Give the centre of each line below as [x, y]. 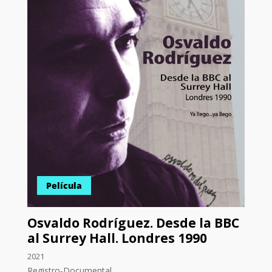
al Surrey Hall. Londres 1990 [117, 238]
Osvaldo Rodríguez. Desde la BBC [133, 223]
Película [64, 186]
